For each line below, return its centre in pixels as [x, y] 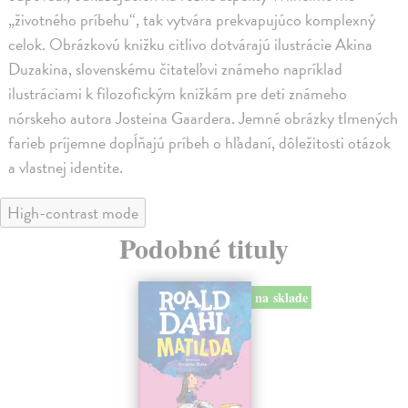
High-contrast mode [73, 213]
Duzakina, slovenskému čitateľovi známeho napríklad [176, 69]
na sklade [281, 298]
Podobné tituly [204, 248]
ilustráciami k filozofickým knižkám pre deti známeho [178, 94]
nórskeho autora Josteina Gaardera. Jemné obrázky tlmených [204, 118]
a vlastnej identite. [66, 168]
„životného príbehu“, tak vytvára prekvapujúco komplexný [192, 20]
